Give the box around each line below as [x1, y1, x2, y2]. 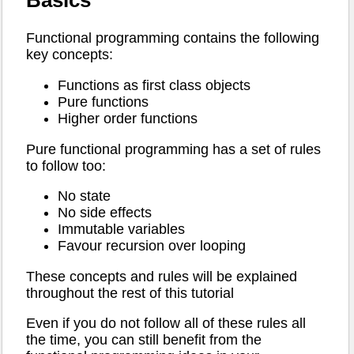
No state [58, 188, 111, 205]
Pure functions [58, 93, 149, 110]
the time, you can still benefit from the [26, 332, 262, 348]
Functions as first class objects [58, 77, 250, 93]
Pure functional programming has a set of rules [26, 141, 321, 157]
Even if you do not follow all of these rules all [26, 315, 306, 332]
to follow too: [26, 157, 106, 174]
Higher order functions [58, 110, 198, 126]
